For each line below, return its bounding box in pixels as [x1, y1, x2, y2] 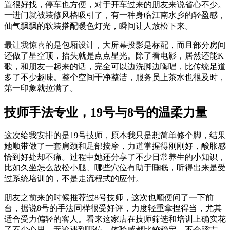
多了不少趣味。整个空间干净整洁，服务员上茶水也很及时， [4, 72, 226, 82]
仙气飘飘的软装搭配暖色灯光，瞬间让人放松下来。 [4, 21, 193, 30]
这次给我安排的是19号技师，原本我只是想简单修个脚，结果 [4, 131, 226, 140]
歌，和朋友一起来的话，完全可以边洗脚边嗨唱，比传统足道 [4, 62, 226, 71]
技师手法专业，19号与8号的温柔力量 [4, 105, 207, 119]
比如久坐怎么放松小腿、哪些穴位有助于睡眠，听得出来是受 [4, 163, 226, 172]
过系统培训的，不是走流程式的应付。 [4, 174, 144, 183]
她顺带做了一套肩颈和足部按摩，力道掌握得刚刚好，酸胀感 [4, 142, 226, 151]
